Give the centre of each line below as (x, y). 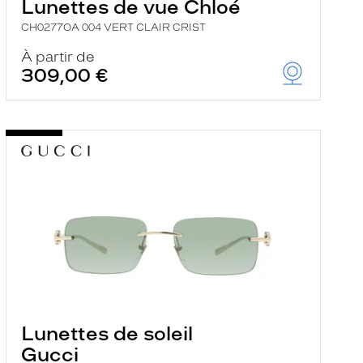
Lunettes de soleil (107, 333)
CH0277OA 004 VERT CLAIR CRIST (113, 28)
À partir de (58, 57)
